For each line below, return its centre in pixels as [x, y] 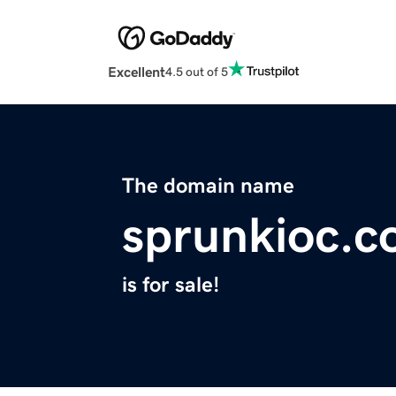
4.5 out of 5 [197, 71]
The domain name [208, 186]
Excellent [137, 72]
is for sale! [171, 285]
